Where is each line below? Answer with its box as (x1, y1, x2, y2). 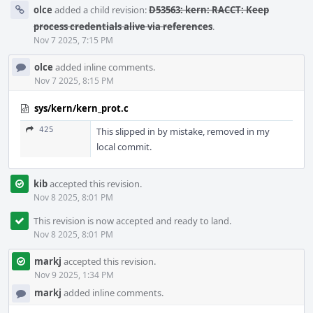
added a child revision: (52, 3, 149, 16)
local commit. (96, 140, 152, 153)
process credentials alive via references (34, 20, 212, 33)
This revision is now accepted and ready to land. (34, 214, 231, 227)
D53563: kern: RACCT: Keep (149, 3, 269, 16)
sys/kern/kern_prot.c (34, 102, 129, 115)
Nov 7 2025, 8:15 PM (34, 75, 114, 87)
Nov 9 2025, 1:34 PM (34, 269, 114, 281)
